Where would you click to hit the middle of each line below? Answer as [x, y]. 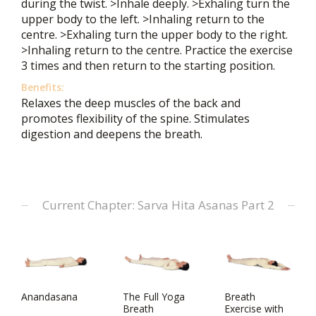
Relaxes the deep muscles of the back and [131, 103]
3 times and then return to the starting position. [148, 66]
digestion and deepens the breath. [112, 134]
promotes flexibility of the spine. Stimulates [135, 119]
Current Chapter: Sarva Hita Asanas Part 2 [158, 205]
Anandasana [49, 297]
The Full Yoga [154, 297]
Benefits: [43, 87]
